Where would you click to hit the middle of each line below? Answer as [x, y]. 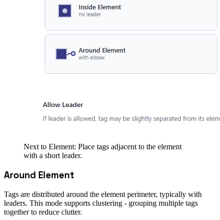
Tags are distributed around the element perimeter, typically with [103, 194]
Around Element [39, 175]
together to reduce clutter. [43, 212]
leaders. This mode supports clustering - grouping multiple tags [101, 203]
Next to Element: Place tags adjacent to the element [103, 147]
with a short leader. [53, 156]
